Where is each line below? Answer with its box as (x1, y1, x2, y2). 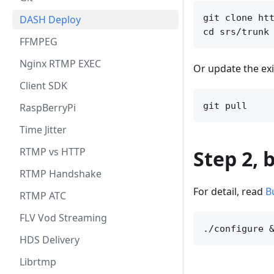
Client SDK (20, 79, 67, 92)
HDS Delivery (20, 233, 80, 246)
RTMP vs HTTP (20, 145, 86, 158)
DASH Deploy (20, 13, 81, 26)
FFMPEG (20, 35, 57, 48)
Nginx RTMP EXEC (20, 57, 101, 70)
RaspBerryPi (20, 101, 76, 114)
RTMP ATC (20, 189, 66, 202)
